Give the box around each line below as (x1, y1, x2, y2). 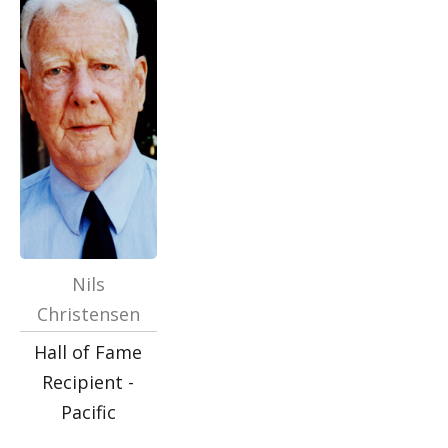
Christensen (36, 302, 140, 326)
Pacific (60, 400, 116, 424)
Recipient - (42, 370, 135, 394)
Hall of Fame (34, 340, 143, 364)
